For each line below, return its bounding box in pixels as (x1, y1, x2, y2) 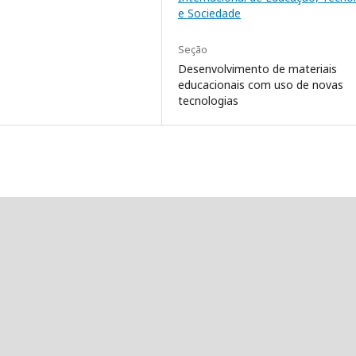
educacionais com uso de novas (178, 77, 343, 93)
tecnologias (178, 93, 238, 109)
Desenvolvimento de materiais (178, 61, 337, 77)
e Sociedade (178, 6, 241, 21)
